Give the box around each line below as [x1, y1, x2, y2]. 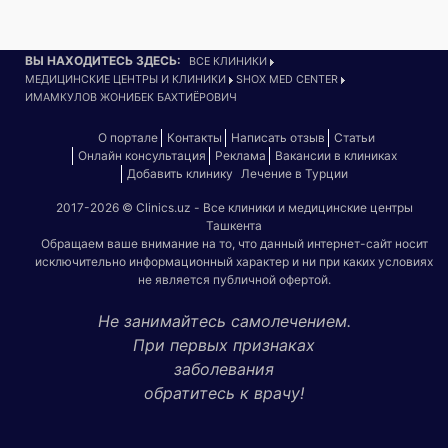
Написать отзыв [231, 129, 325, 145]
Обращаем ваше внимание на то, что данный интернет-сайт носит [40, 235, 428, 251]
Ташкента [206, 217, 262, 233]
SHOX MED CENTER [236, 72, 338, 86]
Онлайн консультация [77, 147, 206, 163]
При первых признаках [133, 334, 315, 355]
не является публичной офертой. [137, 271, 331, 287]
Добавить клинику [126, 165, 233, 181]
